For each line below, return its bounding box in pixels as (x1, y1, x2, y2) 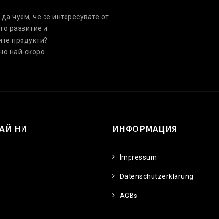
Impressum (119, 153, 157, 161)
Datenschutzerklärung (119, 172, 194, 180)
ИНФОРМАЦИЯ (112, 122, 178, 134)
